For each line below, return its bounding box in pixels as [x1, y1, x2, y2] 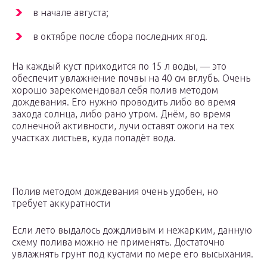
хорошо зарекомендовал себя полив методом [12, 85, 218, 96]
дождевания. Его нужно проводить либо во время [12, 97, 235, 108]
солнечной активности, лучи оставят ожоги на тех [12, 120, 234, 132]
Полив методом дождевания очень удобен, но [12, 186, 218, 197]
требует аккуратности [12, 198, 110, 209]
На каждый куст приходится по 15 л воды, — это [12, 61, 226, 72]
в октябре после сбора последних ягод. [33, 31, 207, 42]
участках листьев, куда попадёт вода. [12, 132, 176, 144]
